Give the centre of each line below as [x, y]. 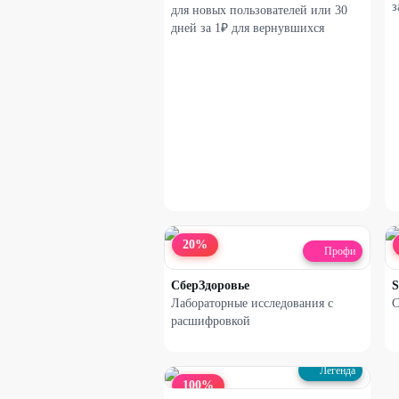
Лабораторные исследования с [252, 303]
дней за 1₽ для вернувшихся [248, 28]
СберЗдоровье [210, 285]
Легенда [338, 370]
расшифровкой [211, 321]
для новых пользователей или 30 [259, 10]
